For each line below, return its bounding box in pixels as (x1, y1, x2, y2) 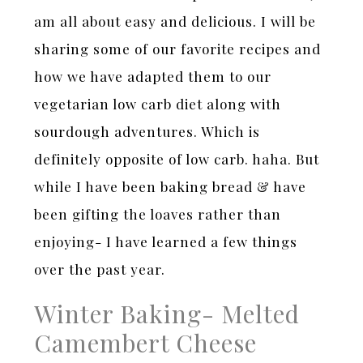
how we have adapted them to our (34, 66, 272, 85)
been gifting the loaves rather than (34, 204, 282, 223)
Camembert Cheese (34, 326, 258, 359)
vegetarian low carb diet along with (34, 94, 282, 113)
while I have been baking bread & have (34, 177, 307, 195)
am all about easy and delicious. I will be (34, 11, 317, 30)
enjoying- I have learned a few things (34, 232, 298, 250)
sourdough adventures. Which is (34, 122, 261, 140)
